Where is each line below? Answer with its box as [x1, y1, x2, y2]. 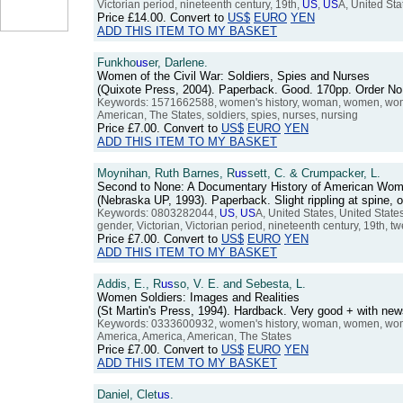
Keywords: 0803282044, [97, 207, 219, 219]
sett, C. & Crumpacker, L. [247, 166, 381, 180]
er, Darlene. [148, 56, 208, 69]
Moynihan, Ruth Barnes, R [97, 166, 235, 180]
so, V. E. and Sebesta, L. [174, 277, 306, 291]
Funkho [97, 56, 136, 69]
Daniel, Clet [97, 388, 157, 401]
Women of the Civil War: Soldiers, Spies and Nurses [97, 69, 370, 83]
